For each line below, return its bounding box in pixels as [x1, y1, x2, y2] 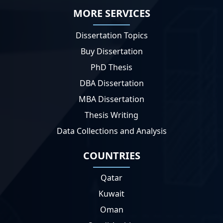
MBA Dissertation [79, 94, 144, 105]
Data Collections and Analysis [56, 125, 167, 137]
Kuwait [99, 188, 124, 200]
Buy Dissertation [80, 46, 143, 57]
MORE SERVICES [73, 6, 150, 20]
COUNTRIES [83, 149, 140, 163]
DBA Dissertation [79, 78, 144, 89]
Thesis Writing [85, 110, 138, 121]
